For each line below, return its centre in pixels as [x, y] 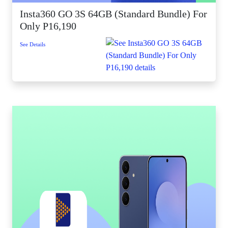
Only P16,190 [48, 26]
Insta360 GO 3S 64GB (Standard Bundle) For [113, 14]
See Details [33, 44]
